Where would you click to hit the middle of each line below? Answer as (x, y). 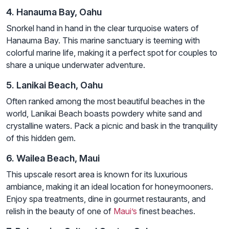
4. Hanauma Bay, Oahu (54, 12)
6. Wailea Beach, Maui (53, 158)
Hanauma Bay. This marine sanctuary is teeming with (103, 40)
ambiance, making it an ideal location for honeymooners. (110, 186)
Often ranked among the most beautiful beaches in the (106, 101)
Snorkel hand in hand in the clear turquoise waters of (102, 28)
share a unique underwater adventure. (76, 65)
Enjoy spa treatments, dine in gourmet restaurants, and (106, 199)
